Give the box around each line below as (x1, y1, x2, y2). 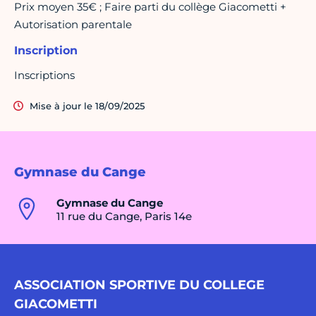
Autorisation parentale (14, 18, 132, 32)
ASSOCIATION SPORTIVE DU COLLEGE (14, 277, 265, 293)
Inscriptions (14, 68, 75, 83)
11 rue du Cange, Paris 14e (56, 209, 192, 224)
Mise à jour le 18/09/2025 (30, 100, 145, 112)
